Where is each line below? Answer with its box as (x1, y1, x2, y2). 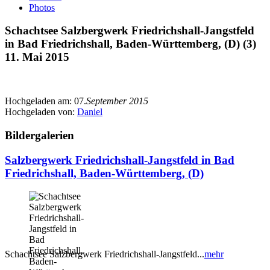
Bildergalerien (5, 128, 74, 142)
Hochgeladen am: (5, 96, 74, 107)
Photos (29, 2, 55, 13)
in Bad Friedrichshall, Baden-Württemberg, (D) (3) (5, 37, 256, 51)
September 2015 (86, 96, 148, 107)
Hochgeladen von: (5, 107, 77, 118)
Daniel (77, 107, 102, 118)
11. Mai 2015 (5, 51, 69, 64)
